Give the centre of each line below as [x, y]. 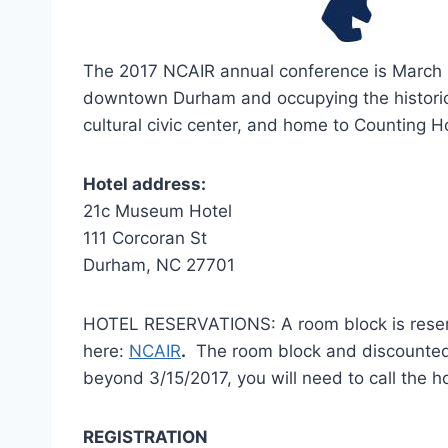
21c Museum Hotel [157, 210]
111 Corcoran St [145, 237]
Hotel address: [144, 183]
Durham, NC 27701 [159, 264]
